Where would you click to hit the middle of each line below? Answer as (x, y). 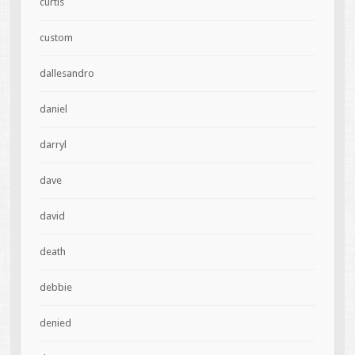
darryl (53, 145)
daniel (53, 109)
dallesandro (67, 74)
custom (56, 38)
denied (55, 323)
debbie (55, 288)
